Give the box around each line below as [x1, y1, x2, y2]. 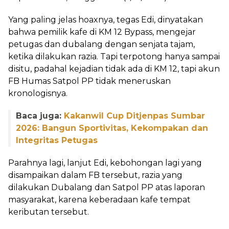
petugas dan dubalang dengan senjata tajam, [8, 39, 195, 49]
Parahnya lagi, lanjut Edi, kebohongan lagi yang [8, 158, 202, 168]
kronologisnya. [8, 88, 67, 98]
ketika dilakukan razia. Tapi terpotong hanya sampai [8, 52, 220, 61]
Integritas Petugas [16, 135, 98, 145]
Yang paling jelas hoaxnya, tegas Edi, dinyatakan [8, 15, 203, 25]
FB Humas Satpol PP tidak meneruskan [8, 76, 171, 86]
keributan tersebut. [8, 207, 89, 217]
